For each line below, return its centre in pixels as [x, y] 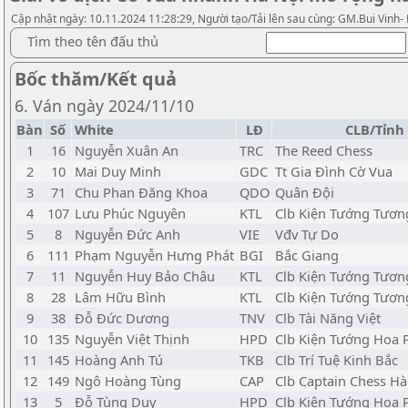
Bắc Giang [307, 255]
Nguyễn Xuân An [127, 150]
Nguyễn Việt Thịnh [132, 339]
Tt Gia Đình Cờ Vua [334, 171]
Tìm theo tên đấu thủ [93, 41]
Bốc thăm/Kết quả [96, 79]
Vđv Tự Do [307, 234]
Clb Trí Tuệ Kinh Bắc [337, 360]
